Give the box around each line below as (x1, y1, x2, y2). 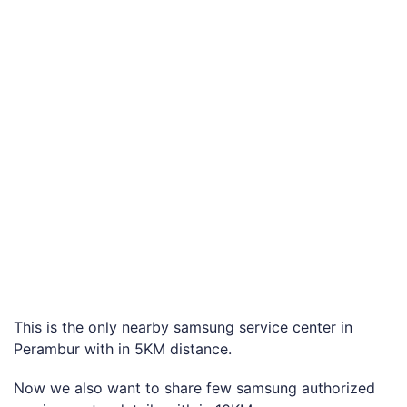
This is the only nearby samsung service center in (14, 318, 352, 337)
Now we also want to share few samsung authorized (14, 379, 375, 398)
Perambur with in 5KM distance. (14, 340, 232, 359)
